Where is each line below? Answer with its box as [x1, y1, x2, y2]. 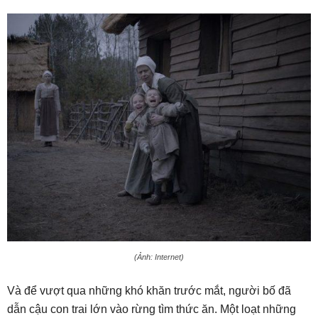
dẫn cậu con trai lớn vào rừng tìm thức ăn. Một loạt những [7, 302, 296, 315]
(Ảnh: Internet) [134, 252, 184, 261]
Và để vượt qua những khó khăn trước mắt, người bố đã [7, 284, 291, 297]
